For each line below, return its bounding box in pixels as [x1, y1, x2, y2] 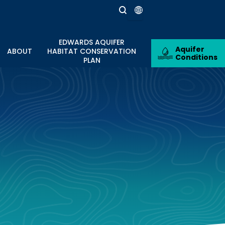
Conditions [175, 52, 217, 62]
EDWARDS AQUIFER [59, 37, 125, 47]
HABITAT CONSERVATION [47, 46, 137, 56]
